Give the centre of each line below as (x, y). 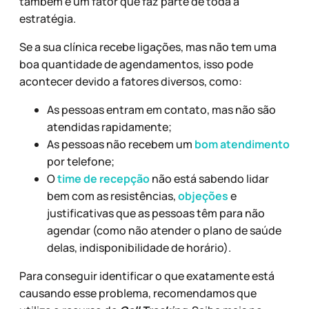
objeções (203, 196)
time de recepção (103, 178)
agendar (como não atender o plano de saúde (164, 230)
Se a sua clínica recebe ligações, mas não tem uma (148, 47)
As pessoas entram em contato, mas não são (161, 109)
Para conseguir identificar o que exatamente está (147, 276)
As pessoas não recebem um (121, 144)
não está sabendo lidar (209, 178)
